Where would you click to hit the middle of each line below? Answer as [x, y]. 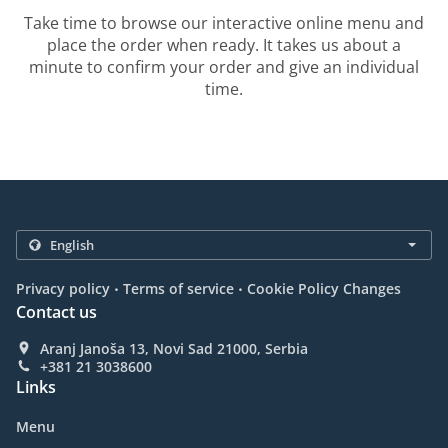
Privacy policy [63, 289]
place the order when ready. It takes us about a [224, 45]
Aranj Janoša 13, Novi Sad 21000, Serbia [174, 349]
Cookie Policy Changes [324, 289]
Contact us [56, 312]
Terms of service [178, 289]
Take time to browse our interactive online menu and [224, 23]
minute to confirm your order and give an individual [224, 67]
